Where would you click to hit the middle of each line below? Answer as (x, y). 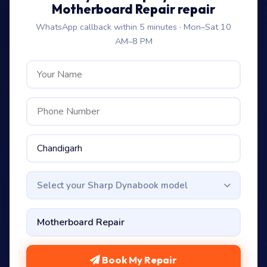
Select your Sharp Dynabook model (112, 185)
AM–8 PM (133, 41)
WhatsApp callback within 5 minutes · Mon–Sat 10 (133, 27)
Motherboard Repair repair (133, 9)
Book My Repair (139, 260)
